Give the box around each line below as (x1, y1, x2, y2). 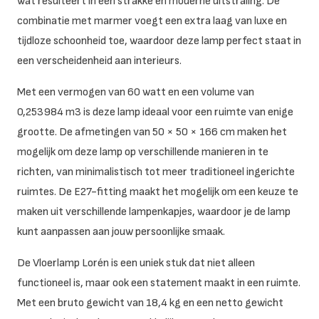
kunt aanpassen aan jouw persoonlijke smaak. (17, 224, 225, 239)
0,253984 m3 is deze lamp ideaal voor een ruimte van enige (17, 105, 293, 119)
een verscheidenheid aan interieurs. (17, 53, 182, 68)
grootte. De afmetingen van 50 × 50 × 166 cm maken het (17, 125, 287, 139)
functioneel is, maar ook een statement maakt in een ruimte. (17, 276, 300, 290)
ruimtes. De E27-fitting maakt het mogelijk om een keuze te (17, 184, 298, 199)
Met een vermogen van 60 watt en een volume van (17, 85, 254, 99)
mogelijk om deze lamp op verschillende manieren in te (17, 145, 268, 159)
